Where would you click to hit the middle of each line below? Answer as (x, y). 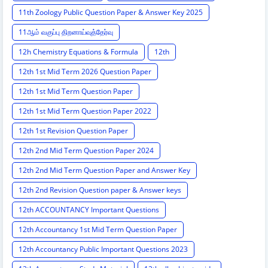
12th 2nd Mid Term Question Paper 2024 (86, 151)
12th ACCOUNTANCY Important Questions (89, 210)
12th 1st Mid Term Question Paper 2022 (85, 111)
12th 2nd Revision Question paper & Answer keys (100, 190)
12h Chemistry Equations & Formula (78, 52)
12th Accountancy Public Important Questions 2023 (103, 249)
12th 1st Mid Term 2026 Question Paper (85, 72)
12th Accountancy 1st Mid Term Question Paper (98, 230)
